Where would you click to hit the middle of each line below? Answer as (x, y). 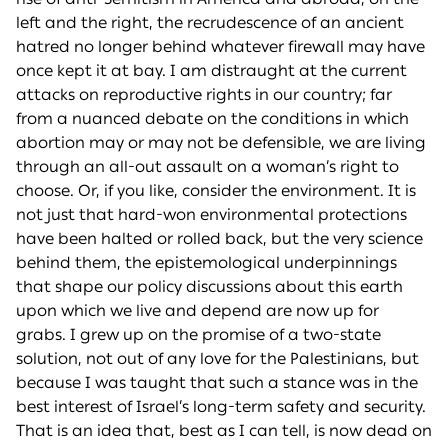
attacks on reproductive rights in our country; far (204, 95)
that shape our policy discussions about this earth (209, 287)
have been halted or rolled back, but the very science (219, 239)
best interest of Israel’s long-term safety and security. (221, 407)
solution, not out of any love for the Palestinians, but (217, 359)
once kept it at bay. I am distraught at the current (211, 71)
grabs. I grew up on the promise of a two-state (198, 335)
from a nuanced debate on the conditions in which (212, 119)
